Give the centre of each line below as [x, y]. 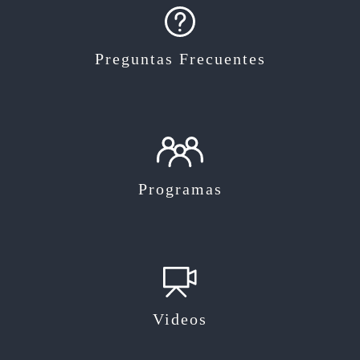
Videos [180, 319]
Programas [180, 188]
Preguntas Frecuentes [180, 58]
